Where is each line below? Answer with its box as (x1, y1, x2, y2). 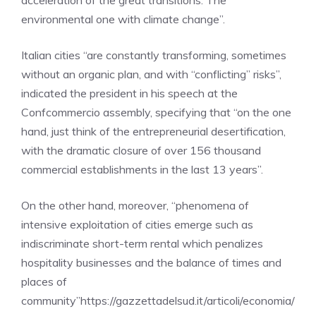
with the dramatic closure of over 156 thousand (21, 143, 261, 157)
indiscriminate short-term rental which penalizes (21, 236, 263, 250)
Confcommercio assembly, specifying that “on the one (21, 105, 291, 119)
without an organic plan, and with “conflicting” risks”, (21, 67, 281, 81)
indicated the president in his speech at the (21, 86, 238, 100)
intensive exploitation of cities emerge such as (21, 217, 253, 231)
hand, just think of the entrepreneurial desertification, (21, 124, 286, 138)
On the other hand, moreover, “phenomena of (21, 198, 249, 212)
